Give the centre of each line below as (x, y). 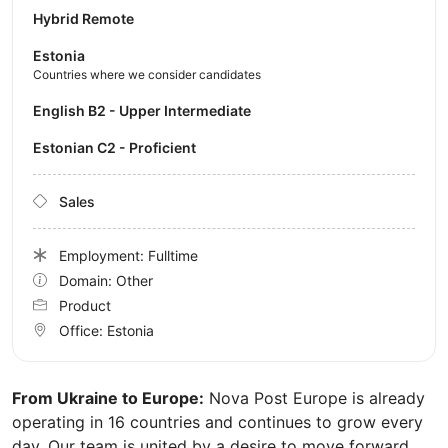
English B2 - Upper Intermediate (146, 110)
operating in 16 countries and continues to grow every (217, 421)
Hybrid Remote (83, 18)
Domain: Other (106, 280)
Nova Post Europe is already (314, 397)
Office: (83, 330)
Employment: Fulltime (128, 255)
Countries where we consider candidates (147, 74)
